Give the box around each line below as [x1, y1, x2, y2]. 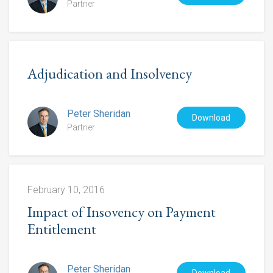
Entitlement [27, 219, 96, 239]
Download [192, 113, 230, 123]
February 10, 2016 [27, 184, 105, 196]
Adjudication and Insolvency [27, 64, 192, 83]
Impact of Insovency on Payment [27, 202, 216, 222]
